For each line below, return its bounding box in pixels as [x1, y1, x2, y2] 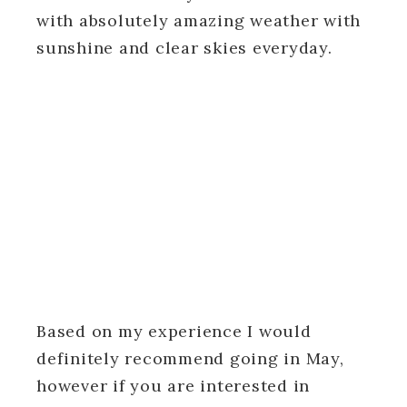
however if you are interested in [36, 375, 310, 397]
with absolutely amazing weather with [36, 10, 361, 32]
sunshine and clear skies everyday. [36, 37, 333, 59]
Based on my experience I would [36, 321, 312, 342]
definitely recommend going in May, [36, 348, 344, 370]
